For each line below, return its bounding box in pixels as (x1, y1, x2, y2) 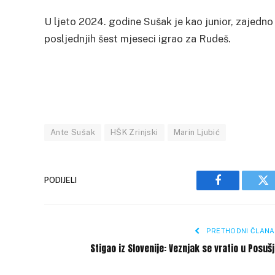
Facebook (217, 184, 260, 195)
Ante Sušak (50, 127, 95, 137)
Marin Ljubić (173, 127, 220, 137)
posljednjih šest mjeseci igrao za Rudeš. (44, 32, 231, 45)
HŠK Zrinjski (110, 127, 158, 137)
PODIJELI (44, 176, 77, 185)
